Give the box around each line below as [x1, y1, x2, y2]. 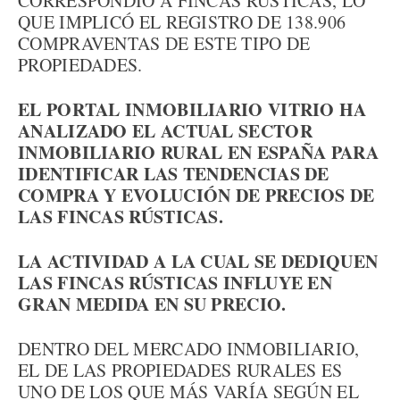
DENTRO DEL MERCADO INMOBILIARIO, [18, 337, 360, 361]
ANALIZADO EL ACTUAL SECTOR [18, 118, 312, 144]
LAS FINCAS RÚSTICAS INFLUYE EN [18, 270, 332, 296]
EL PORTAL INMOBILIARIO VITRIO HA [18, 96, 367, 122]
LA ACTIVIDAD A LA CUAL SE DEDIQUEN [18, 248, 379, 274]
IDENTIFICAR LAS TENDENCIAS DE [18, 161, 329, 187]
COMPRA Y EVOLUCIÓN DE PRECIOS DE [18, 182, 375, 208]
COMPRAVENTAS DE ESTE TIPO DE [18, 31, 311, 55]
